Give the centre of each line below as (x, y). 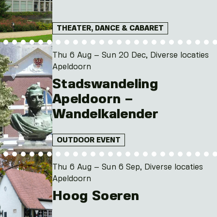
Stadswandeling (105, 85)
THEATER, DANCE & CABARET (110, 29)
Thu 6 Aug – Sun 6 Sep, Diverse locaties (128, 167)
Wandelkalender (106, 115)
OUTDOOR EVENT (89, 140)
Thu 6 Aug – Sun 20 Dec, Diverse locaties (131, 56)
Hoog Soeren (96, 196)
